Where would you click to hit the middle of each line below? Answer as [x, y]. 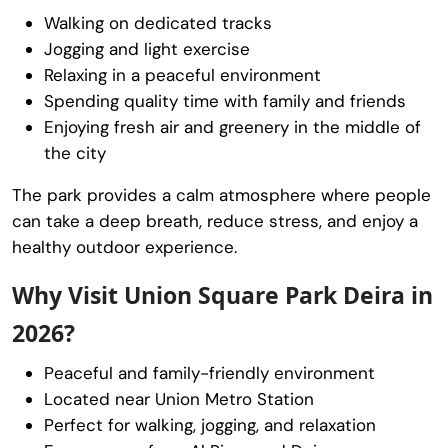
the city [75, 152]
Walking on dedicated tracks [158, 22]
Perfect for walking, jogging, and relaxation [210, 424]
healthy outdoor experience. [124, 246]
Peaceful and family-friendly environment [209, 372]
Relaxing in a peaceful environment [182, 74]
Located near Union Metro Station [179, 398]
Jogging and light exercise [147, 48]
